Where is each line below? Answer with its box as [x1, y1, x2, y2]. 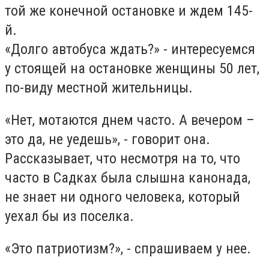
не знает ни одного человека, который [5, 189, 240, 205]
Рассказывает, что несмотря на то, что [5, 150, 240, 167]
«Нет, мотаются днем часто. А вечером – [5, 112, 255, 128]
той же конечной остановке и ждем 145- [5, 2, 253, 20]
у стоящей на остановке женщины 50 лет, [5, 60, 259, 77]
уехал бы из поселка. [5, 208, 134, 225]
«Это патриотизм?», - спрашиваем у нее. [5, 240, 251, 257]
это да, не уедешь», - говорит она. [5, 131, 210, 148]
